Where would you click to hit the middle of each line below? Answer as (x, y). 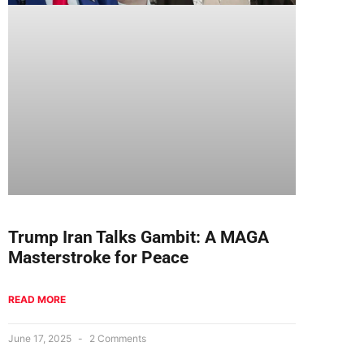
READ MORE (37, 300)
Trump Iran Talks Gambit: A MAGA (139, 238)
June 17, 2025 (41, 339)
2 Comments (117, 339)
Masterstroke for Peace (98, 258)
